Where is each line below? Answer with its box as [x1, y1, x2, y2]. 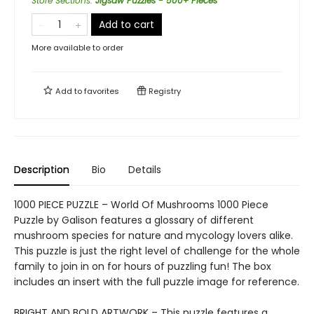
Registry [146, 86, 181, 97]
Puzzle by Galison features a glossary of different [14, 213, 254, 227]
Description [14, 163, 69, 177]
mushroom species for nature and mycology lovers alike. [14, 228, 293, 243]
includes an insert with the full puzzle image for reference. [14, 275, 299, 289]
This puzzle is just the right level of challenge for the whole [14, 244, 300, 258]
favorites [84, 86, 119, 97]
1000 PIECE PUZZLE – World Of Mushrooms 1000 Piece [14, 198, 268, 212]
